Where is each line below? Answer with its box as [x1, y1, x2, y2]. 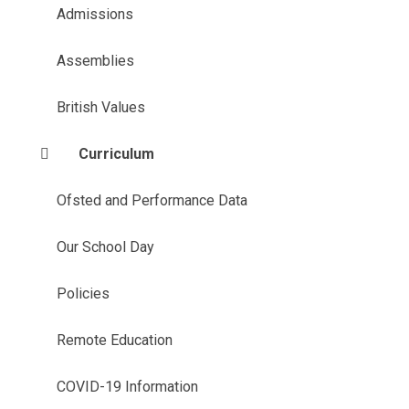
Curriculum [78, 144, 154, 163]
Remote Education [56, 330, 173, 349]
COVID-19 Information [56, 377, 198, 395]
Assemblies [56, 51, 134, 69]
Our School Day [56, 237, 154, 256]
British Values [56, 98, 145, 116]
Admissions [56, 5, 133, 23]
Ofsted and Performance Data [56, 191, 247, 209]
